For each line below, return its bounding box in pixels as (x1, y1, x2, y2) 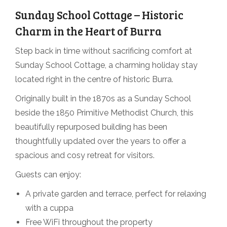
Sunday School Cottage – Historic (15, 7, 183, 23)
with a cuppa (25, 203, 73, 213)
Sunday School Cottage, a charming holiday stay (15, 60, 198, 70)
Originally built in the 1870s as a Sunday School (15, 94, 191, 104)
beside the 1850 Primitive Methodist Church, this (15, 108, 194, 118)
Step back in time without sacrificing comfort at (15, 46, 192, 56)
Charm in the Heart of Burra (15, 23, 162, 39)
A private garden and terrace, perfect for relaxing (25, 189, 206, 199)
